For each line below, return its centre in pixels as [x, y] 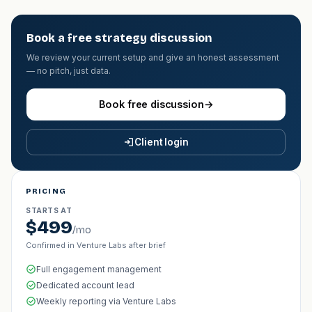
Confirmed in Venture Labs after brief [96, 245]
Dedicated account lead [85, 285]
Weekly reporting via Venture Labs [106, 301]
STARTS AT [49, 210]
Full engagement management [99, 269]
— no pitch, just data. [69, 71]
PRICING [46, 191]
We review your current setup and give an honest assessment [153, 57]
